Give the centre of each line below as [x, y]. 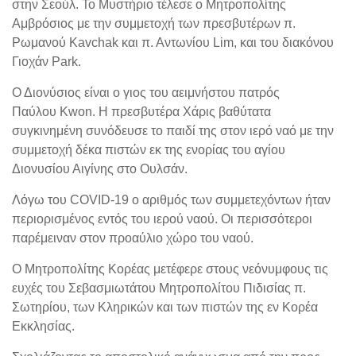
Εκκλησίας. [43, 326]
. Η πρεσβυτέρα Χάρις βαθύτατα [182, 111]
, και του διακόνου [284, 42]
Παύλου [36, 111]
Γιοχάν [32, 61]
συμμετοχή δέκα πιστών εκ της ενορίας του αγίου [149, 149]
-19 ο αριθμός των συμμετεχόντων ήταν [221, 199]
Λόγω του [41, 199]
